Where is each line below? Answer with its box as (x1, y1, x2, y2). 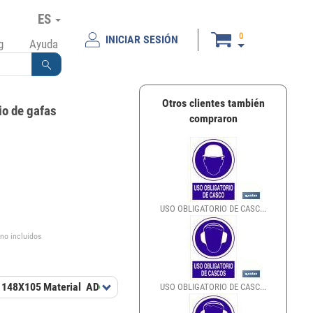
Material (43, 280, 82, 294)
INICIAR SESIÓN (105, 33, 178, 46)
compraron (189, 112, 238, 125)
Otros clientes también (161, 96, 265, 110)
